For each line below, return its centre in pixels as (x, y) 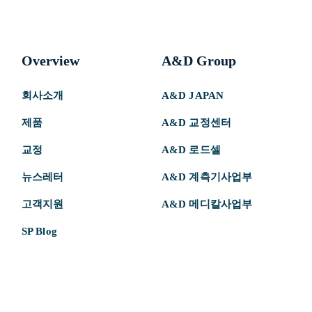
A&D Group (198, 60)
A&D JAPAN (193, 95)
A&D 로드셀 (191, 149)
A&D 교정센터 (196, 122)
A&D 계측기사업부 (207, 177)
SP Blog (39, 231)
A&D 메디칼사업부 (207, 204)
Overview (50, 60)
